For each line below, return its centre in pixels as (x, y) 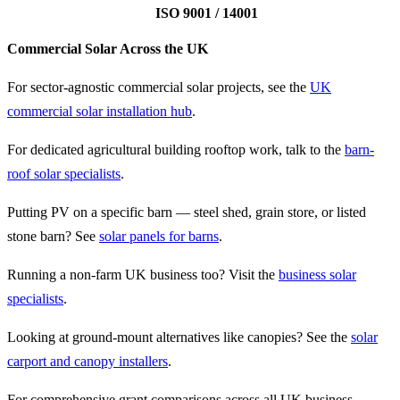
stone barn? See (53, 237)
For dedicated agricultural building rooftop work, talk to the (176, 150)
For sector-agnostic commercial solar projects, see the (158, 87)
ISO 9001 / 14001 (206, 13)
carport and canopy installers (87, 362)
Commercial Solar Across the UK (108, 49)
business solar (317, 275)
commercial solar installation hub (100, 112)
